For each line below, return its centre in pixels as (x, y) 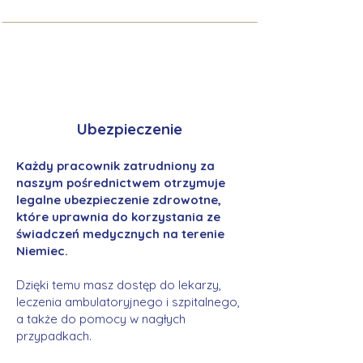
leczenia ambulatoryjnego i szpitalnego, (128, 302)
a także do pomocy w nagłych (101, 319)
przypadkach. (54, 336)
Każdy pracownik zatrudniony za (115, 166)
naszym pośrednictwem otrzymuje (121, 183)
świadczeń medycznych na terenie (120, 234)
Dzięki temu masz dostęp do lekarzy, (119, 285)
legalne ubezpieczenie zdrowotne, (119, 200)
